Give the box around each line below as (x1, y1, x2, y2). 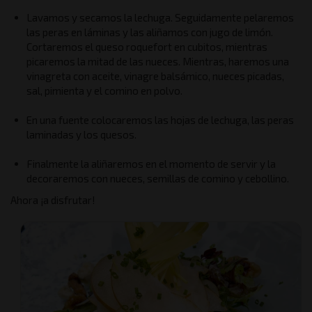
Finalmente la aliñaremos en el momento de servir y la (26, 157, 276, 170)
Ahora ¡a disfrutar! (10, 194, 95, 206)
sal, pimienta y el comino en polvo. (26, 84, 182, 97)
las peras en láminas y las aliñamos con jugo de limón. (26, 26, 273, 38)
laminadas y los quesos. (26, 128, 136, 141)
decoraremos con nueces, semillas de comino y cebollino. (26, 172, 289, 185)
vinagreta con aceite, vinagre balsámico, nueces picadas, (26, 70, 284, 82)
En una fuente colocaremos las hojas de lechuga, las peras (26, 114, 294, 126)
